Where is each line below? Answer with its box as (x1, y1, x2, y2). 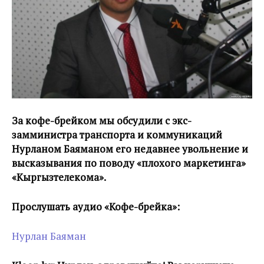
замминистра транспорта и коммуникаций (12, 128, 222, 142)
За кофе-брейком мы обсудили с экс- (12, 114, 192, 128)
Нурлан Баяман (12, 229, 86, 243)
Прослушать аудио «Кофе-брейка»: (12, 200, 180, 214)
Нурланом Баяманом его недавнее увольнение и (12, 142, 248, 156)
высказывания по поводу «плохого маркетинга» (12, 156, 246, 170)
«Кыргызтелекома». (12, 170, 106, 184)
